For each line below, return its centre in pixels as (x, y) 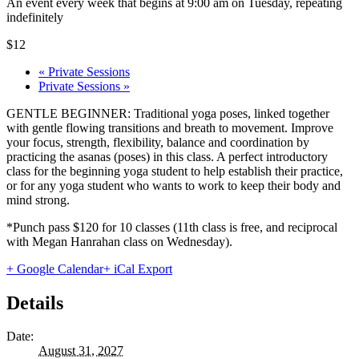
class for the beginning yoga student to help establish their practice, (175, 171)
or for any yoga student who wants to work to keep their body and (173, 185)
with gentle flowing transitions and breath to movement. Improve (170, 127)
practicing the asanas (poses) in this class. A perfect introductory (167, 156)
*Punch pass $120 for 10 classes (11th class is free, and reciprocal (172, 227)
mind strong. (38, 200)
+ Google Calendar (55, 268)
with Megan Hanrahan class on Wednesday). (119, 241)
